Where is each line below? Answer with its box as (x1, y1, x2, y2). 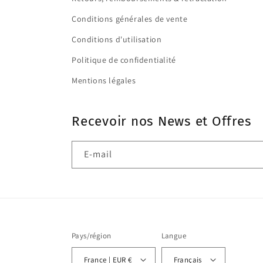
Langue (161, 231, 187, 241)
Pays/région (72, 231, 112, 241)
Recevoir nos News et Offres (72, 113, 252, 129)
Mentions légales (72, 75, 136, 86)
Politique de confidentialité (72, 55, 176, 65)
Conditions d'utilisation (72, 34, 162, 45)
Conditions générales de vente (72, 14, 188, 24)
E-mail (84, 148, 112, 160)
